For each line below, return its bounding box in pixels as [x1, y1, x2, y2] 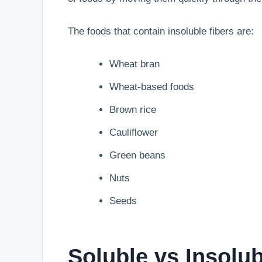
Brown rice [109, 104, 156, 116]
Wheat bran [109, 58, 160, 70]
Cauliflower [109, 127, 158, 139]
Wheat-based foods [109, 81, 194, 93]
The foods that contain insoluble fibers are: [67, 26, 254, 37]
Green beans [109, 150, 166, 161]
